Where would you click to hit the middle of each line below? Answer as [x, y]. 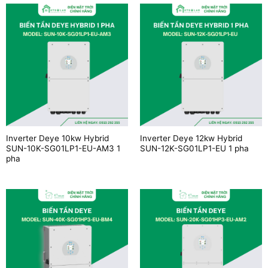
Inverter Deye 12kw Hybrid [191, 138]
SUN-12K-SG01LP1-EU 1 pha [194, 149]
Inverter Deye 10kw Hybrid [57, 138]
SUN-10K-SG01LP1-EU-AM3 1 [63, 149]
